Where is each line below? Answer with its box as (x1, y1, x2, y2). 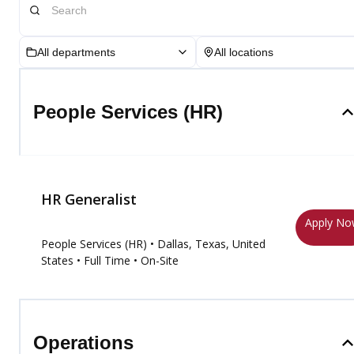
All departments (37, 46, 115, 58)
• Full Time (73, 253, 130, 268)
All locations (214, 46, 273, 58)
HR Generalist (41, 190, 137, 209)
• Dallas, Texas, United (150, 236, 265, 251)
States (41, 253, 73, 268)
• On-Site (130, 253, 179, 268)
